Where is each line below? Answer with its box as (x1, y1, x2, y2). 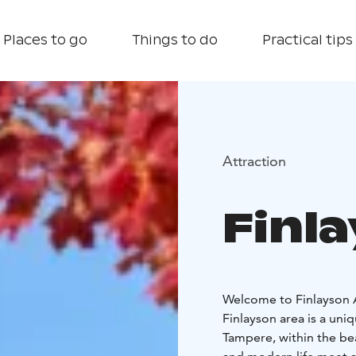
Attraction (222, 151, 286, 170)
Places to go (3, 32, 87, 48)
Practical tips (262, 32, 353, 48)
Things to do (132, 32, 218, 48)
